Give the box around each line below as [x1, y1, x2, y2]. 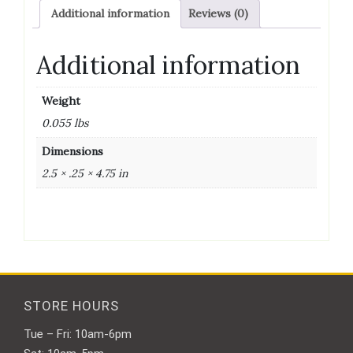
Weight [42, 94, 80, 109]
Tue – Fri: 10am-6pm [24, 326, 132, 341]
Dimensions [42, 144, 103, 159]
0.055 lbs [42, 116, 88, 131]
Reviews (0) [188, 6, 248, 21]
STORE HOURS [24, 297, 119, 314]
